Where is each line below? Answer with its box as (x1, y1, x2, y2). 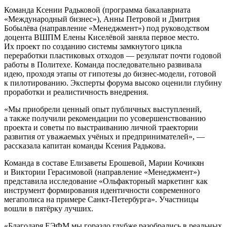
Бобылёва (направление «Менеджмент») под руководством (4, 23, 209, 32)
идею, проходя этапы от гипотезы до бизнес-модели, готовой (4, 69, 216, 78)
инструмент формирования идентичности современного (4, 185, 200, 195)
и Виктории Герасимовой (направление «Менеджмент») (4, 167, 200, 176)
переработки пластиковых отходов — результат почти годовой (4, 51, 221, 60)
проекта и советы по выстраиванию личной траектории (4, 123, 198, 132)
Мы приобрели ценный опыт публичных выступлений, (8, 104, 202, 113)
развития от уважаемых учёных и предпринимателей (4, 132, 188, 141)
